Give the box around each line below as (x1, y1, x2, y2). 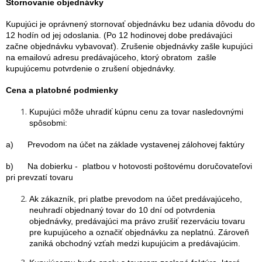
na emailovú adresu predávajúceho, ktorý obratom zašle (6, 53, 216, 62)
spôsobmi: (29, 118, 67, 127)
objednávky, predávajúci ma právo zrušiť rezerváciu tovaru (29, 216, 245, 226)
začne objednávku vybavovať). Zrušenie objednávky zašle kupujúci (6, 42, 253, 51)
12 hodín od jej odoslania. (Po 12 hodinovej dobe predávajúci (6, 30, 232, 40)
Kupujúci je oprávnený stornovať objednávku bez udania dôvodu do (6, 19, 255, 29)
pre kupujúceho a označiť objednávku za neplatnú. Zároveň (29, 227, 249, 237)
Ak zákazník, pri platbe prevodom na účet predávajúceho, (29, 194, 242, 204)
